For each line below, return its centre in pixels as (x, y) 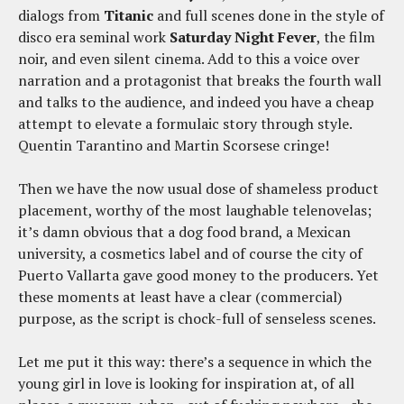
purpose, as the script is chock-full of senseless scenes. (197, 319)
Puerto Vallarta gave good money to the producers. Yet (198, 275)
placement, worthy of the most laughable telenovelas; (195, 211)
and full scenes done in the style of (269, 16)
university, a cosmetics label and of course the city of (190, 254)
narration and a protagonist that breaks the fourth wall (200, 81)
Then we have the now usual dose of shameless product (198, 189)
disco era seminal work (94, 37)
